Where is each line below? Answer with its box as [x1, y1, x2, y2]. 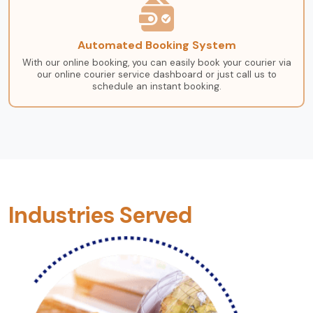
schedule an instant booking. [92, 80, 221, 92]
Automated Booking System [77, 37, 236, 52]
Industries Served [8, 200, 192, 230]
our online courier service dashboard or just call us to [36, 68, 277, 80]
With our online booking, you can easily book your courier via [22, 56, 291, 68]
